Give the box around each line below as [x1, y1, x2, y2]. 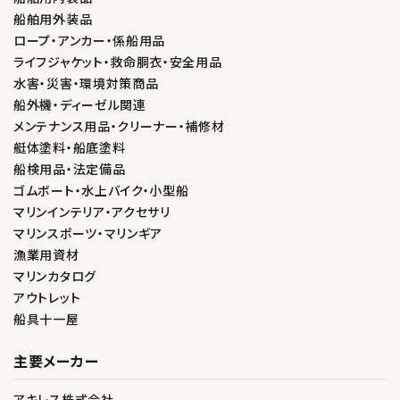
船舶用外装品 [13, 10, 93, 29]
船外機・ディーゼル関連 [13, 96, 146, 114]
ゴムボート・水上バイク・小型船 [13, 181, 189, 200]
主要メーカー [13, 350, 99, 372]
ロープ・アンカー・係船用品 [13, 31, 166, 50]
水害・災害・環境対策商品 [13, 74, 159, 93]
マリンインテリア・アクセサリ [13, 203, 171, 221]
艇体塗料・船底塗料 [13, 138, 126, 157]
